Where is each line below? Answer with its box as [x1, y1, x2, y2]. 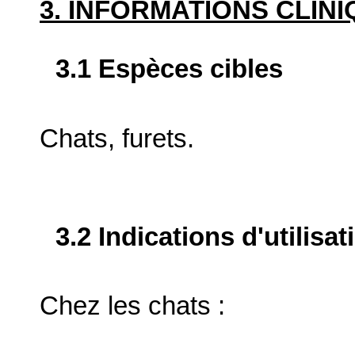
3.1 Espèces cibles [55, 55, 283, 84]
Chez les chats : [40, 292, 225, 321]
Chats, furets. [40, 124, 194, 153]
